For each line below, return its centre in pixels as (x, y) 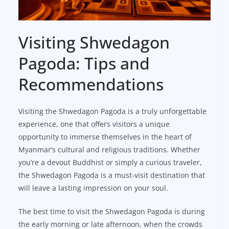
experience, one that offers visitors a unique (94, 124)
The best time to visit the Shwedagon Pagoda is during (112, 212)
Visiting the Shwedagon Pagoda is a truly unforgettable (112, 111)
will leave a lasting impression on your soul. (93, 188)
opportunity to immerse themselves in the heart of (105, 137)
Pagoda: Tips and (84, 63)
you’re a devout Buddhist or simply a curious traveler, (110, 163)
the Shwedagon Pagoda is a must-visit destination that (112, 175)
